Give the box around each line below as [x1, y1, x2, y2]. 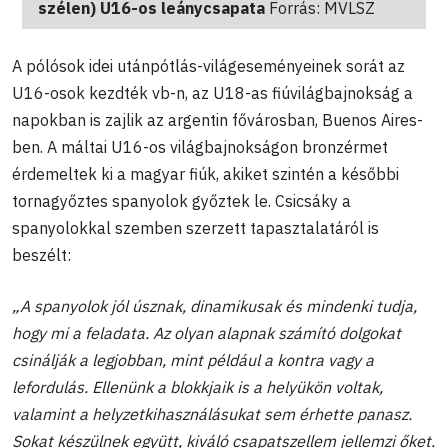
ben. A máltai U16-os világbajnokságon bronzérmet [12, 137, 388, 158]
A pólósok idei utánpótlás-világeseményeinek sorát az [12, 56, 405, 77]
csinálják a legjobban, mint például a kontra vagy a [12, 350, 374, 371]
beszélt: [12, 245, 71, 266]
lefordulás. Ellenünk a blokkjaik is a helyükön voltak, [12, 377, 383, 398]
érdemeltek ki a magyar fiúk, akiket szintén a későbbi [12, 164, 399, 185]
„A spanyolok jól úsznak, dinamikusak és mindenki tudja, [12, 296, 417, 317]
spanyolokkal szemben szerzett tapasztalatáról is [12, 218, 379, 239]
